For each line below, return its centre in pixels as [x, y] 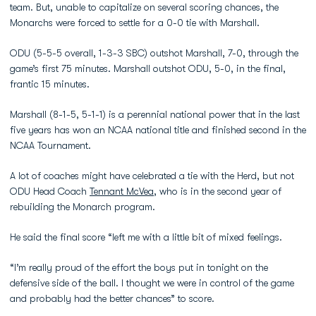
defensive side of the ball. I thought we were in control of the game [152, 283]
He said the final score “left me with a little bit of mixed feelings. [146, 237]
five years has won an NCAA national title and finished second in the [158, 130]
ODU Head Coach [50, 191]
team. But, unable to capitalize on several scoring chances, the [144, 7]
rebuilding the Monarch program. [83, 207]
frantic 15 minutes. [51, 84]
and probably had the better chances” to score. [112, 298]
